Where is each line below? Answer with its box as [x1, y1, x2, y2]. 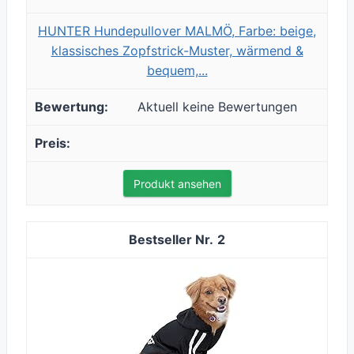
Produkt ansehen [133, 177, 221, 191]
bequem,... [146, 62, 208, 79]
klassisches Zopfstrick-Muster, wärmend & [51, 43, 303, 59]
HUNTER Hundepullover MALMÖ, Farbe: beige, [38, 23, 316, 40]
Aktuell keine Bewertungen [137, 99, 297, 115]
